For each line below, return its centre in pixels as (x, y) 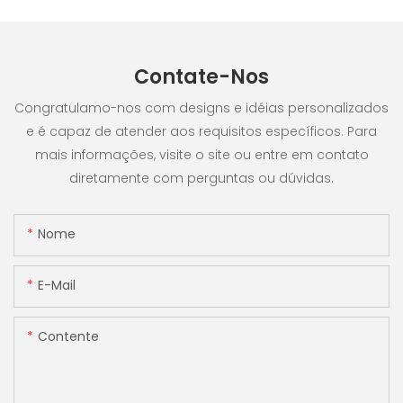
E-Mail (57, 286)
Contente (68, 337)
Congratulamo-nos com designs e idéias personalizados (201, 107)
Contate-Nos (201, 77)
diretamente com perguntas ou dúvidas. (201, 178)
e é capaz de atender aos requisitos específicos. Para (201, 131)
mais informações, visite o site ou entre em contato (201, 154)
